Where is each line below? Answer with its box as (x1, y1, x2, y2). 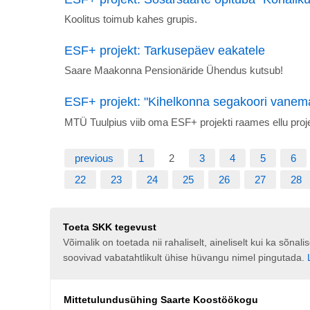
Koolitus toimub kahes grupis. (64, 13, 197, 26)
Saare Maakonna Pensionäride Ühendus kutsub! (64, 64, 283, 77)
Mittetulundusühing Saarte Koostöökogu (63, 295, 258, 306)
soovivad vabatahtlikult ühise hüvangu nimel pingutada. (62, 253, 307, 264)
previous (75, 152, 113, 164)
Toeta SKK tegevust (62, 222, 156, 233)
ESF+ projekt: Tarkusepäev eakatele (64, 44, 265, 58)
